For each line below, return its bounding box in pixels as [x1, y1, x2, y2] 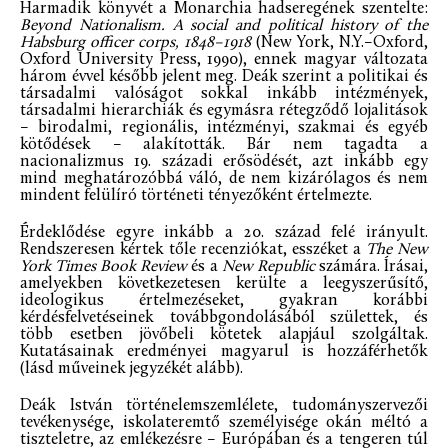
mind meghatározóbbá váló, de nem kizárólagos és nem [20, 171, 428, 188]
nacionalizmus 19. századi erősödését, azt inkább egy [20, 154, 428, 171]
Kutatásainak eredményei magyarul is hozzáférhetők [20, 344, 428, 361]
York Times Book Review [20, 259, 188, 276]
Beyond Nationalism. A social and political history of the [20, 18, 428, 35]
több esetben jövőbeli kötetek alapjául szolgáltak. [20, 327, 428, 344]
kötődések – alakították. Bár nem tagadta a [20, 137, 428, 154]
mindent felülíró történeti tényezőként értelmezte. [20, 188, 372, 205]
